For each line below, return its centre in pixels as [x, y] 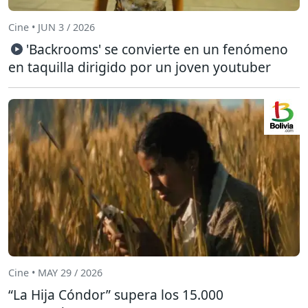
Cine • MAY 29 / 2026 [55, 273]
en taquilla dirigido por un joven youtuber [140, 67]
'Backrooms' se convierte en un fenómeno [157, 49]
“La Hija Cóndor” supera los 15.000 [116, 294]
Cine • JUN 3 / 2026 [52, 27]
